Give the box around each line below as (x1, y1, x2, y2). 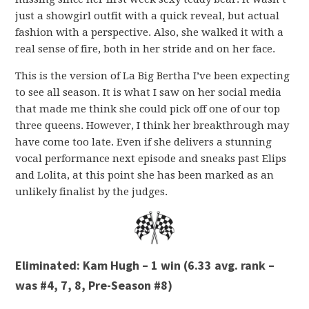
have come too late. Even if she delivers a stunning (15, 136, 272, 149)
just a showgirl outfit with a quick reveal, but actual (15, 10, 280, 23)
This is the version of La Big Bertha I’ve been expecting (15, 70, 290, 83)
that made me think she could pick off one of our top (15, 103, 281, 116)
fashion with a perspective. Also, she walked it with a (15, 26, 284, 39)
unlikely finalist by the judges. (15, 186, 168, 199)
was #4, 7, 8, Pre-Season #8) (15, 277, 173, 293)
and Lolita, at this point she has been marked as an (15, 169, 275, 182)
